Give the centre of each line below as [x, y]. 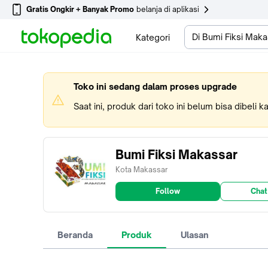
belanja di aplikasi [168, 9]
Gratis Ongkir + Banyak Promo [80, 9]
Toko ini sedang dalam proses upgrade [155, 86]
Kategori [153, 37]
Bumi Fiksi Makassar [176, 155]
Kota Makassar [141, 170]
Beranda [75, 235]
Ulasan [195, 235]
